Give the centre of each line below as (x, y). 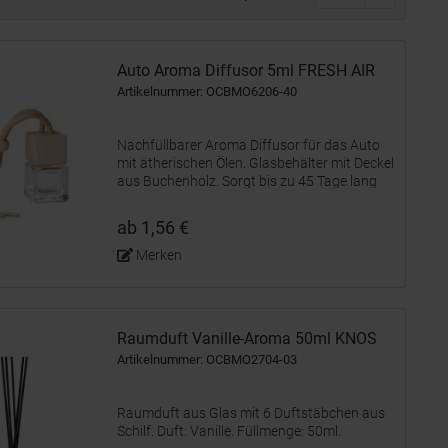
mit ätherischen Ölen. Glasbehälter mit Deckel (255, 163)
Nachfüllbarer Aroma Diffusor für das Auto (248, 145)
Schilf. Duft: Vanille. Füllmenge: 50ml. (229, 431)
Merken (158, 255)
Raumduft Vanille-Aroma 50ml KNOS (247, 338)
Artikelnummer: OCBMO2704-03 (207, 359)
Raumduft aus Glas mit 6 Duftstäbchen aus (251, 413)
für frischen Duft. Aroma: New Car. (222, 199)
